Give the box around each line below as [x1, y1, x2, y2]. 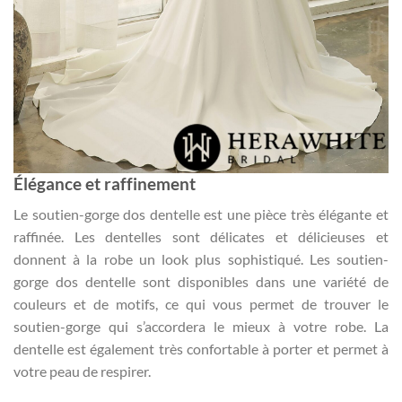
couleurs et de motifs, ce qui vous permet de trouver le [13, 295, 389, 313]
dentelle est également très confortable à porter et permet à [13, 340, 389, 358]
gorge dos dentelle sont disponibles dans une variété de [13, 273, 389, 291]
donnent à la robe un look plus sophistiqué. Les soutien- [13, 250, 389, 268]
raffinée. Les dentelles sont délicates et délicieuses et [13, 228, 389, 246]
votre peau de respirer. [13, 363, 151, 380]
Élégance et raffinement [13, 172, 196, 194]
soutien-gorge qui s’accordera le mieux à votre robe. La [13, 318, 389, 336]
